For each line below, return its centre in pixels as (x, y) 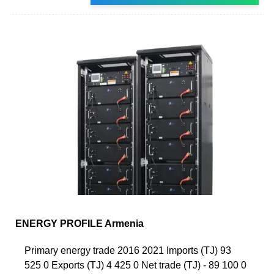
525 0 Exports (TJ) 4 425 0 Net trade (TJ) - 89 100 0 (135, 265)
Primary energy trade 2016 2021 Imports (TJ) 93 (128, 250)
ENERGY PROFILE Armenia (80, 223)
